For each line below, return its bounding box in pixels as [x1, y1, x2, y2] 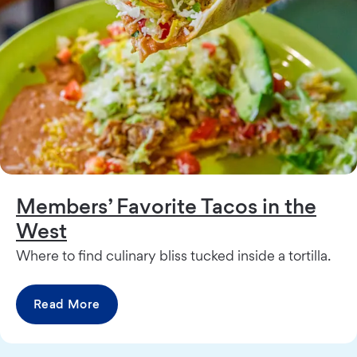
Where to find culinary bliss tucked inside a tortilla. [16, 247, 331, 265]
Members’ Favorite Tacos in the [16, 193, 316, 219]
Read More [33, 296, 100, 312]
